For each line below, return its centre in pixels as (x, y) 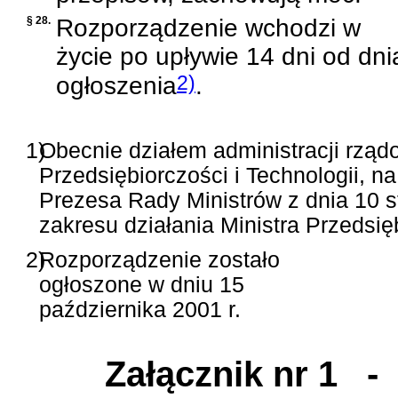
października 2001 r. (140, 310)
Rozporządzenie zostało (160, 260)
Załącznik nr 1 (221, 374)
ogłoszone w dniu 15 (142, 285)
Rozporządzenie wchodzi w (208, 28)
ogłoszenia (116, 86)
